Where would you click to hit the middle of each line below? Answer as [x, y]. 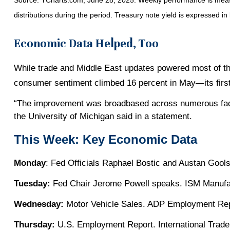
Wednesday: [40, 204]
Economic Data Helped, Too [86, 44]
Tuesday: [32, 183]
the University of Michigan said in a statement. [103, 116]
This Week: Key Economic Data [105, 139]
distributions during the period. [64, 15]
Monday [30, 163]
